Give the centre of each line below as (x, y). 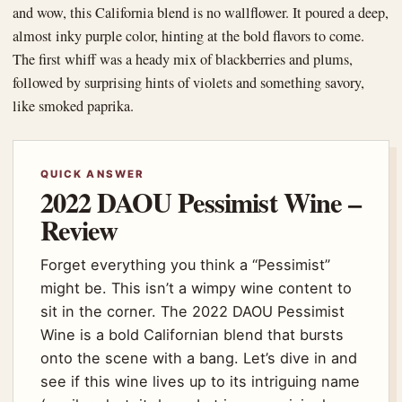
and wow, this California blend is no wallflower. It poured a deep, (201, 12)
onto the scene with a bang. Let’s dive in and (199, 358)
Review (79, 229)
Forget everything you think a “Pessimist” (185, 264)
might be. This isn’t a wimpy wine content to (196, 288)
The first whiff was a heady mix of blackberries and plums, (183, 59)
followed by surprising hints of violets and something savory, (188, 82)
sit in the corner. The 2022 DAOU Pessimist (192, 311)
